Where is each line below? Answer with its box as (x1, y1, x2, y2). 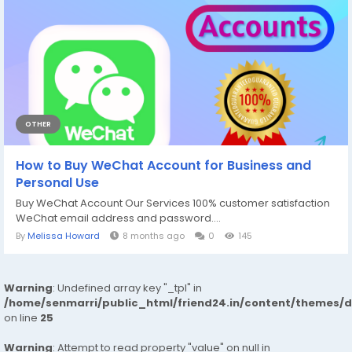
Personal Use (16, 173, 99, 192)
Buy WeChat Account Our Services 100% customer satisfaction (16, 195, 330, 211)
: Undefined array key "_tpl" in (53, 280, 202, 295)
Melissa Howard (27, 229, 100, 242)
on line (4, 310, 40, 325)
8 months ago (123, 229, 185, 242)
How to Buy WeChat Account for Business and (16, 156, 311, 174)
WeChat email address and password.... (16, 210, 221, 225)
